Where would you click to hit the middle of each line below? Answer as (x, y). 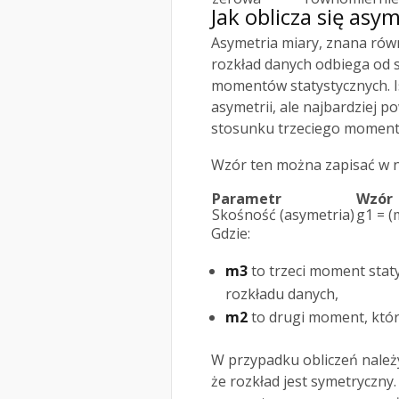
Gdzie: (231, 234)
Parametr (247, 199)
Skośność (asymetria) (283, 215)
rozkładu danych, (282, 294)
